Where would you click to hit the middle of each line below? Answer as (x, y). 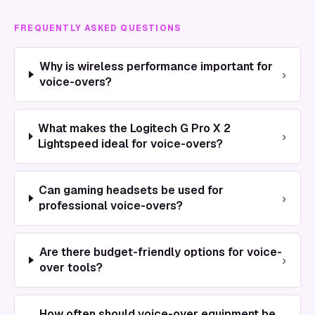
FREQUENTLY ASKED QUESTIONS (98, 28)
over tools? (71, 268)
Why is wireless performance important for (156, 66)
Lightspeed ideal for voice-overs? (131, 144)
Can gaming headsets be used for (131, 190)
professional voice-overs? (111, 206)
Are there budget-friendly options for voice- (160, 252)
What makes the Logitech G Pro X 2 (135, 128)
